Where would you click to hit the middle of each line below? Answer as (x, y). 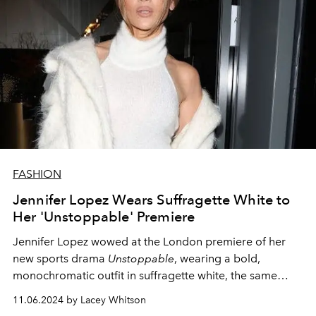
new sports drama (60, 259)
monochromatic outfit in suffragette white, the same (145, 275)
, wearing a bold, (217, 259)
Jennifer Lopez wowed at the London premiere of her (149, 242)
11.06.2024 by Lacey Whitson (79, 300)
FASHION (37, 174)
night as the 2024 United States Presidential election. (146, 292)
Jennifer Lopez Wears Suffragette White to (152, 200)
